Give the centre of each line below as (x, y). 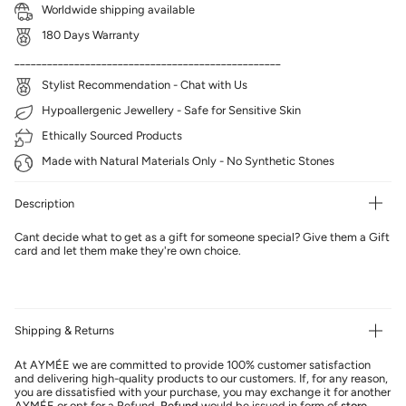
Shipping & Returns (64, 331)
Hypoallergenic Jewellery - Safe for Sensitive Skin (171, 111)
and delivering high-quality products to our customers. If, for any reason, (201, 378)
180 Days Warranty (91, 34)
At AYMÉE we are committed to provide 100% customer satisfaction (193, 364)
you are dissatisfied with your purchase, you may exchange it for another (203, 391)
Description (44, 203)
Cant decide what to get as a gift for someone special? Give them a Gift (202, 237)
